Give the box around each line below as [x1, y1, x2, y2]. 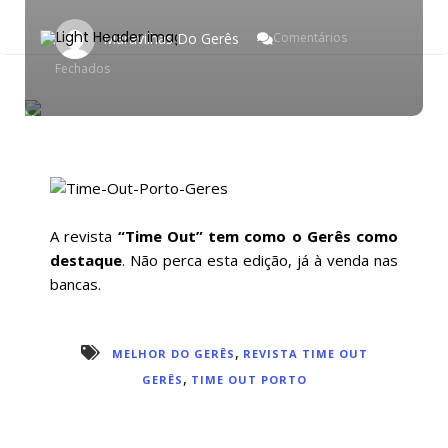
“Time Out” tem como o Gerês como [117, 226, 398, 246]
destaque [50, 250, 122, 270]
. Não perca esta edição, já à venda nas [122, 250, 398, 270]
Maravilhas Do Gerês [103, 29, 239, 48]
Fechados [55, 60, 110, 77]
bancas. [50, 274, 101, 294]
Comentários [273, 29, 347, 47]
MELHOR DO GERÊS [111, 346, 235, 361]
